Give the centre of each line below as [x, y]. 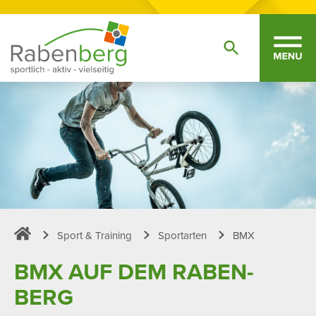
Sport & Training [95, 235]
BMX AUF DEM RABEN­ [134, 271]
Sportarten [182, 235]
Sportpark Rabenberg [64, 250]
